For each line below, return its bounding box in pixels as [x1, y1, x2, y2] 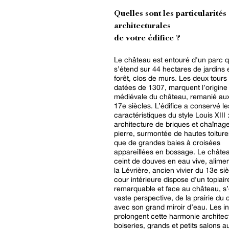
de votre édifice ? [114, 34, 180, 43]
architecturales [114, 21, 173, 31]
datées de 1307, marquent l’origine [114, 83, 227, 91]
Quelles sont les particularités [114, 9, 226, 18]
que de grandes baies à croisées [114, 138, 220, 147]
